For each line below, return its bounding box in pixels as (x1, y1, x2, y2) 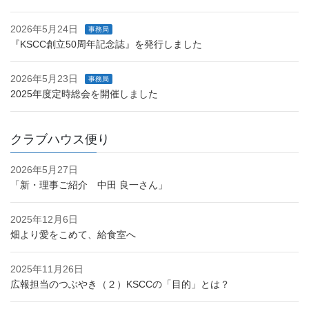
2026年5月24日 (10, 23, 78, 35)
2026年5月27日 (10, 164, 78, 176)
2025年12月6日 (10, 214, 78, 226)
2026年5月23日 (10, 73, 78, 85)
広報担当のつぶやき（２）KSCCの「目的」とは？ (10, 279, 230, 290)
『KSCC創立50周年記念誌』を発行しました (10, 39, 202, 50)
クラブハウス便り (10, 132, 110, 147)
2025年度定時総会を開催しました (10, 88, 158, 100)
